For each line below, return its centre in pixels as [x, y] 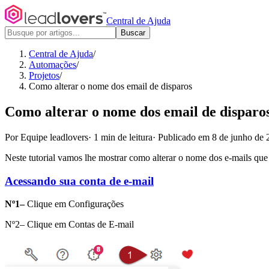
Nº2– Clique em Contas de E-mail [69, 225]
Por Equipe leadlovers [47, 137]
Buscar [133, 33]
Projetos [44, 75]
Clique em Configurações [74, 204]
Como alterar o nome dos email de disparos [110, 86]
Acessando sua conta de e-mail [79, 181]
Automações [53, 65]
